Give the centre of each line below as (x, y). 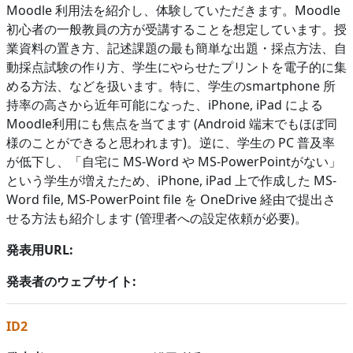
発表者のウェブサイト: (71, 281)
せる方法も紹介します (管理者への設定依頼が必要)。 (157, 218)
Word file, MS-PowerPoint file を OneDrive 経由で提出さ (171, 199)
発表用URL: (40, 249)
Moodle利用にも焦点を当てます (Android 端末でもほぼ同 (172, 123)
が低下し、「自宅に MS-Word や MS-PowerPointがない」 (174, 161)
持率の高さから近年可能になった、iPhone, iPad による (165, 104)
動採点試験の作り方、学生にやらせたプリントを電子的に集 (176, 67)
